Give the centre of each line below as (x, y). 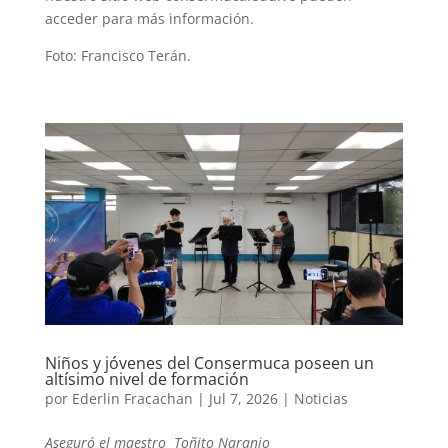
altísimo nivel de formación (146, 378)
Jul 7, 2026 (243, 398)
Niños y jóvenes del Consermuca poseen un (209, 362)
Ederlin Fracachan (132, 398)
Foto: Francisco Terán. (117, 55)
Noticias (320, 398)
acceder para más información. (149, 18)
